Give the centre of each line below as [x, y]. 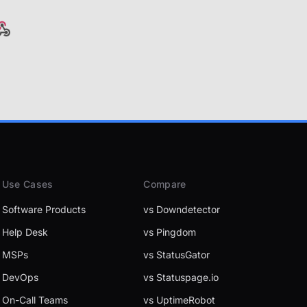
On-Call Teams [35, 300]
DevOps [20, 277]
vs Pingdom [170, 232]
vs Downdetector [182, 209]
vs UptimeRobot [180, 300]
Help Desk [25, 232]
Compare [165, 184]
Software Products [44, 209]
